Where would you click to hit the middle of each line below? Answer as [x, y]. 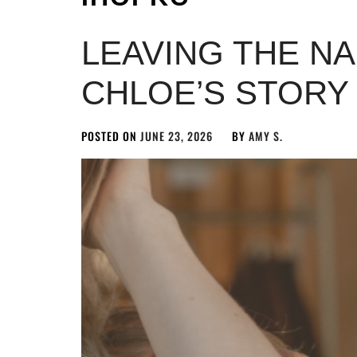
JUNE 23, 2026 [177, 136]
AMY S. [266, 136]
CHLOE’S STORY [215, 93]
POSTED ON [111, 136]
